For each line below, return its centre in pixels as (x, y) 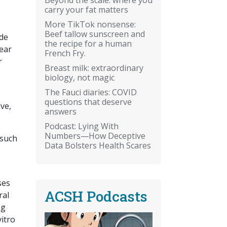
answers (61, 111)
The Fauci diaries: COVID (91, 92)
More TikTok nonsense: (90, 24)
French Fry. (65, 53)
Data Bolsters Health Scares (98, 145)
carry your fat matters (86, 9)
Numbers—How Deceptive (95, 136)
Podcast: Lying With (82, 126)
